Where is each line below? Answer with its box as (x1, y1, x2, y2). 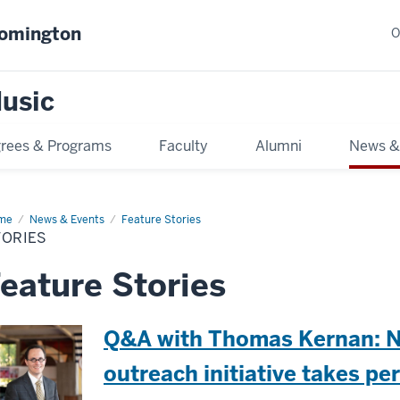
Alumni (254, 136, 302, 155)
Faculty (159, 136, 209, 155)
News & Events (29, 212, 104, 227)
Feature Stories (121, 212, 201, 227)
